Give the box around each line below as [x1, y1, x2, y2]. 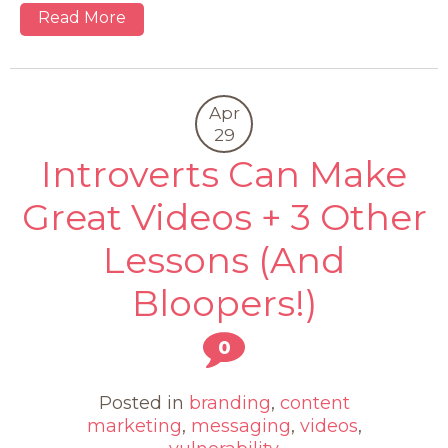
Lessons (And [103, 238, 345, 283]
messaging [190, 415, 291, 438]
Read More [38, 8, 126, 28]
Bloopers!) [131, 281, 317, 326]
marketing [86, 415, 182, 438]
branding [188, 392, 271, 415]
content [279, 392, 350, 415]
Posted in [98, 392, 189, 415]
